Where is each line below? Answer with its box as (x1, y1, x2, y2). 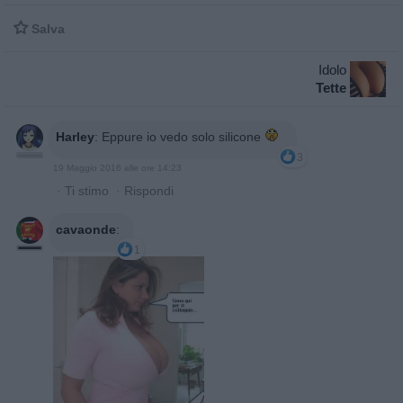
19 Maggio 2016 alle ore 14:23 (53, 162, 182, 173)
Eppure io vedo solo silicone (102, 129, 264, 144)
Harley (56, 129, 94, 144)
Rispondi (124, 183, 174, 198)
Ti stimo (65, 183, 109, 198)
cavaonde (56, 221, 116, 237)
